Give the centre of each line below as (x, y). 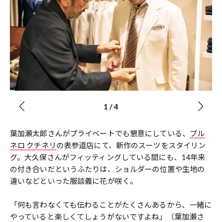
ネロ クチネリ (33, 145)
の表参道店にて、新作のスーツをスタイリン (131, 145)
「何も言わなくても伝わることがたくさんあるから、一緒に (111, 205)
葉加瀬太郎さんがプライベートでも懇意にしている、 (100, 134)
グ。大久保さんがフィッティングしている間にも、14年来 (108, 157)
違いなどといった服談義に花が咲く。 (74, 181)
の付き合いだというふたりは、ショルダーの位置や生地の (108, 169)
